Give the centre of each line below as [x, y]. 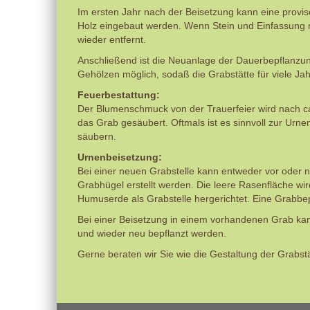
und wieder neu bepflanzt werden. [152, 233]
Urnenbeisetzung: [120, 157]
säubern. [98, 136]
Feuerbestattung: [119, 95]
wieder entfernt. [112, 39]
